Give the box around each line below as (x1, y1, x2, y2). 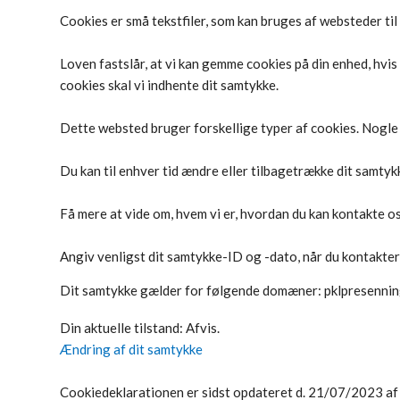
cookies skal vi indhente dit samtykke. (60, 77, 279, 93)
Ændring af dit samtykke (60, 341, 203, 357)
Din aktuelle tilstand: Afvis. (60, 320, 222, 336)
